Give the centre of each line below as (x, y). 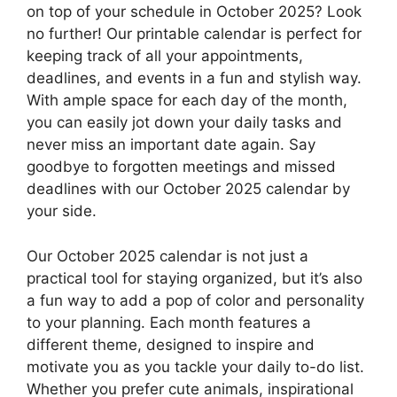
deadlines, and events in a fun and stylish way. (194, 78)
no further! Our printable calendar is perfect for (194, 34)
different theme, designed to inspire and (171, 344)
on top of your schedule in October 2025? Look (194, 12)
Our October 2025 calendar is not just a (167, 256)
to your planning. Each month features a (169, 322)
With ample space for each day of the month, (187, 101)
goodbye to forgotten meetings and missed (181, 167)
